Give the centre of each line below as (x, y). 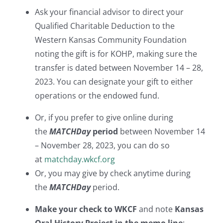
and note (157, 209)
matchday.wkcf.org (79, 160)
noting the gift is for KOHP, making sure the (116, 54)
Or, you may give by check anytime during (112, 173)
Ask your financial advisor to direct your (109, 12)
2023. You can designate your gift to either (114, 82)
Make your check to (73, 209)
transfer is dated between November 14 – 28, (119, 68)
